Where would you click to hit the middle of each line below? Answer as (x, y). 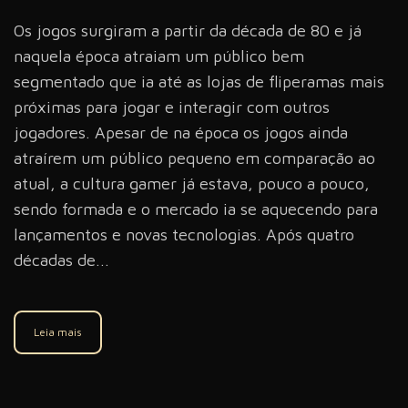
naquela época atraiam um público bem (159, 56)
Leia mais (58, 332)
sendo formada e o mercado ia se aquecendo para (196, 209)
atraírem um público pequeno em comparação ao (194, 158)
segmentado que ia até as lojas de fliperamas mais (199, 82)
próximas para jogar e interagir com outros (172, 107)
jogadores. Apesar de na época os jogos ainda (181, 133)
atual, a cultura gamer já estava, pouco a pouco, (192, 184)
